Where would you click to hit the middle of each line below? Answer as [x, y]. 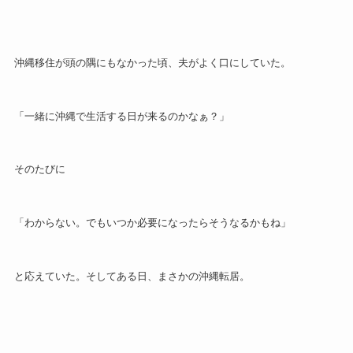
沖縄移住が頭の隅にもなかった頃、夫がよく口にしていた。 [152, 62]
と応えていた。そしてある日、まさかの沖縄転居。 [132, 277]
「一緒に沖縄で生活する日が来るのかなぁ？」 [121, 116]
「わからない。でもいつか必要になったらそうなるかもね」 [152, 223]
